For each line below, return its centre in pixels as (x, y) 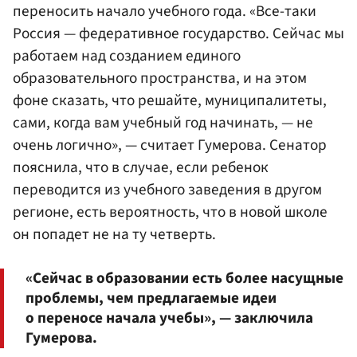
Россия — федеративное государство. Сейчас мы (178, 33)
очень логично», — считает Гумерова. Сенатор (170, 145)
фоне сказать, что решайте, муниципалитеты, (170, 100)
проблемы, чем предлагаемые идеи (151, 298)
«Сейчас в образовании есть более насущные (184, 278)
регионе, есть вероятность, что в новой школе (170, 212)
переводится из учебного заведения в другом (167, 189)
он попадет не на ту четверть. (114, 234)
